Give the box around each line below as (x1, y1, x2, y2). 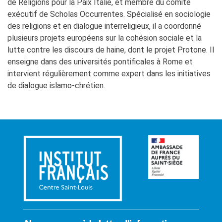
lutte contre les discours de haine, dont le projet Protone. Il (7, 45, 214, 55)
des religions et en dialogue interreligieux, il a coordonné (7, 21, 201, 31)
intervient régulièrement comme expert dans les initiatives (7, 69, 211, 79)
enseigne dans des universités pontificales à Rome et (7, 57, 193, 67)
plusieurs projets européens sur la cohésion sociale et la (7, 33, 202, 43)
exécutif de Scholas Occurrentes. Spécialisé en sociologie (7, 9, 211, 19)
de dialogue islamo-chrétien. (7, 81, 105, 91)
